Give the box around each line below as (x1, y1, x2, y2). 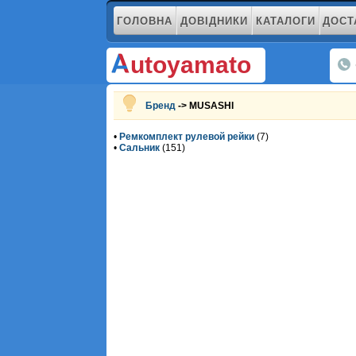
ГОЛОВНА (116, 14, 172, 27)
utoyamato (130, 52, 252, 78)
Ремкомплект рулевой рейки (119, 130, 255, 142)
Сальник (119, 141, 161, 153)
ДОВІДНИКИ (180, 14, 248, 27)
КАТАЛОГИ (255, 14, 315, 27)
